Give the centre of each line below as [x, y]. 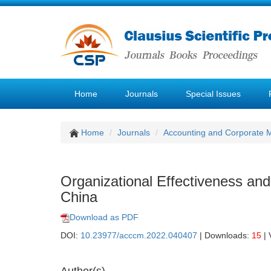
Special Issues [213, 94]
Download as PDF [104, 217]
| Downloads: [224, 235]
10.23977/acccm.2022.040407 [139, 235]
